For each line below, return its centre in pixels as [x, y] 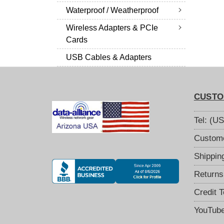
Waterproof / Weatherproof [112, 10]
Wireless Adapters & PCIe [112, 28]
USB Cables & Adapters [109, 57]
